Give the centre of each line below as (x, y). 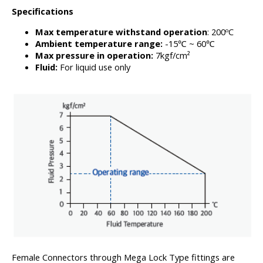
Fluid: (48, 67)
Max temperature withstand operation (121, 32)
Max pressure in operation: (95, 55)
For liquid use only (95, 67)
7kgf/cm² (173, 55)
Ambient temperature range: (99, 43)
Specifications (43, 11)
